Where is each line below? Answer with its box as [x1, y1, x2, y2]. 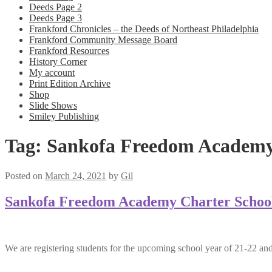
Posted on [5, 170, 45, 181]
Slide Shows [29, 100, 77, 110]
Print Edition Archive [29, 78, 110, 89]
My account [29, 67, 75, 78]
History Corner [29, 56, 87, 67]
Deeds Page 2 [29, 2, 82, 12]
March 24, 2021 [45, 170, 106, 181]
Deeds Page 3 [29, 13, 82, 23]
